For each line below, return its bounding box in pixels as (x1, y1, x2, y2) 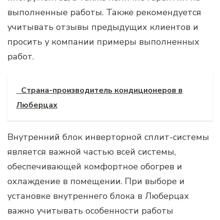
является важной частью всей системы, (7, 146, 176, 158)
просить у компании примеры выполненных (7, 36, 199, 48)
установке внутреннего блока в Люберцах (7, 190, 189, 202)
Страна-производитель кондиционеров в (21, 85, 183, 96)
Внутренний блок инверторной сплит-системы (7, 131, 209, 143)
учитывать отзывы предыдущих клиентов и (7, 21, 198, 33)
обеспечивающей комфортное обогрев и (7, 161, 182, 173)
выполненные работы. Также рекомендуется (7, 6, 201, 19)
